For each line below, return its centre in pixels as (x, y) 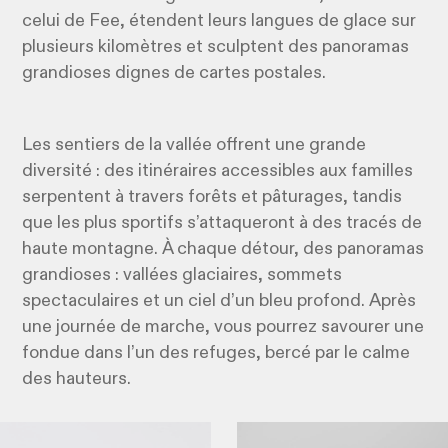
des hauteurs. (77, 379)
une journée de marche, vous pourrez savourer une (223, 327)
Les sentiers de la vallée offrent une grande (194, 145)
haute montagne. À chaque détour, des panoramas (223, 249)
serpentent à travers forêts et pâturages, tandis (212, 197)
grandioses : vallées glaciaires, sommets (182, 275)
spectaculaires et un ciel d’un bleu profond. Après (219, 301)
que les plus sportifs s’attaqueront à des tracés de (222, 223)
